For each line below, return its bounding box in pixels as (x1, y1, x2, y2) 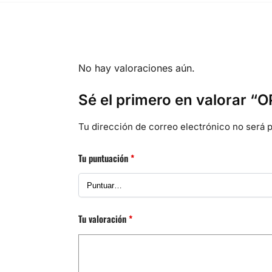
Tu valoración (78, 212, 129, 226)
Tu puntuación (78, 151, 131, 165)
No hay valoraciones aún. (78, 62, 195, 75)
